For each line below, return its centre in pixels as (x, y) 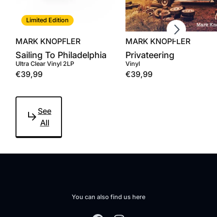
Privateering (150, 55)
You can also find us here (108, 197)
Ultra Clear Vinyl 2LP (45, 63)
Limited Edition (47, 20)
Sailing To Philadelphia (61, 55)
